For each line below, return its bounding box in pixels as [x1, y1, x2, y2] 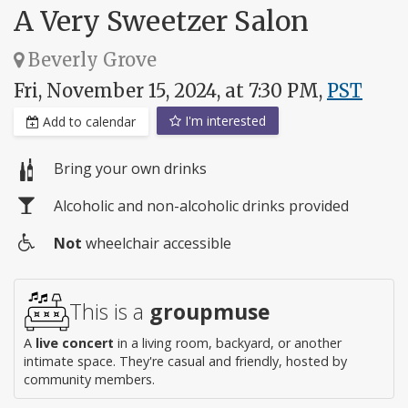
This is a [69, 297, 149, 327]
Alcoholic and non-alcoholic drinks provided [54, 196, 349, 217]
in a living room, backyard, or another [114, 334, 342, 352]
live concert [36, 334, 114, 352]
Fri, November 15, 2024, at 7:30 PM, [14, 78, 327, 102]
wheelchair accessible [82, 233, 231, 254]
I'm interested [181, 111, 266, 129]
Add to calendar [39, 113, 136, 131]
